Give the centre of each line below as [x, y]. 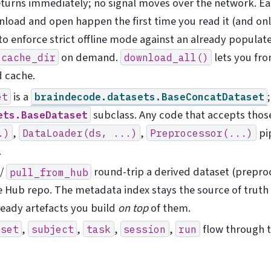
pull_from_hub [49, 172]
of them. [169, 208]
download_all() [166, 57]
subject [52, 229]
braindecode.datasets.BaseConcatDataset [149, 96]
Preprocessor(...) [201, 132]
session [145, 229]
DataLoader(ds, [64, 132]
